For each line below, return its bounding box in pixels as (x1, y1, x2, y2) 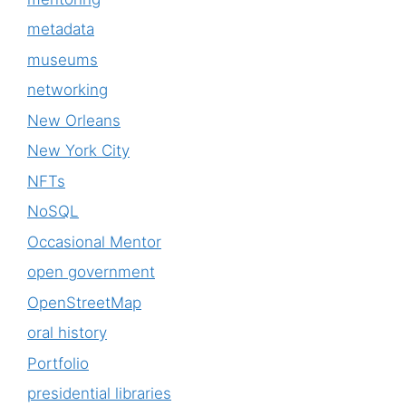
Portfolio (27, 353, 89, 372)
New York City (27, 141, 130, 160)
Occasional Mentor (27, 232, 161, 251)
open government (27, 263, 155, 282)
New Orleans (27, 111, 121, 130)
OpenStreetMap (27, 293, 141, 312)
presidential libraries (27, 384, 171, 403)
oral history (27, 324, 107, 343)
